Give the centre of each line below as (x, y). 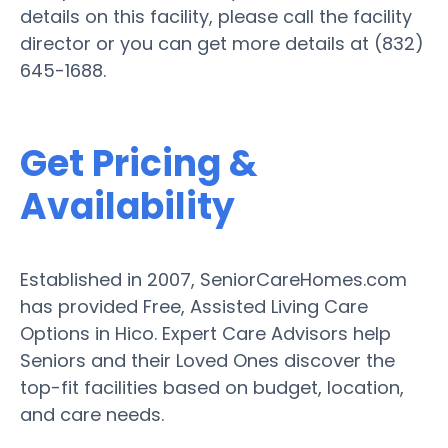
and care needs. (92, 414)
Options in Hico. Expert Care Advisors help (205, 333)
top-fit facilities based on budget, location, (212, 387)
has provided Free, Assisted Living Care (194, 306)
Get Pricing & (139, 163)
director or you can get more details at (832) (222, 43)
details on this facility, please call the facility (216, 16)
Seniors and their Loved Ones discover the (207, 360)
